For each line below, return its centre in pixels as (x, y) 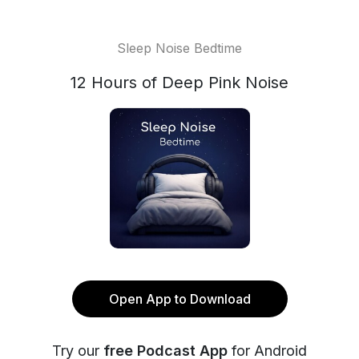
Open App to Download (179, 299)
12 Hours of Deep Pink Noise (179, 83)
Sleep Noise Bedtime (179, 48)
